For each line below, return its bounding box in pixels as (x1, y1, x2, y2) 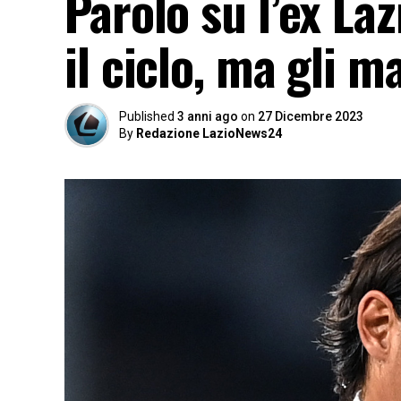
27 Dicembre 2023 (258, 109, 363, 124)
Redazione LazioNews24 (136, 126, 282, 141)
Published (119, 109, 175, 124)
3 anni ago (177, 109, 238, 124)
